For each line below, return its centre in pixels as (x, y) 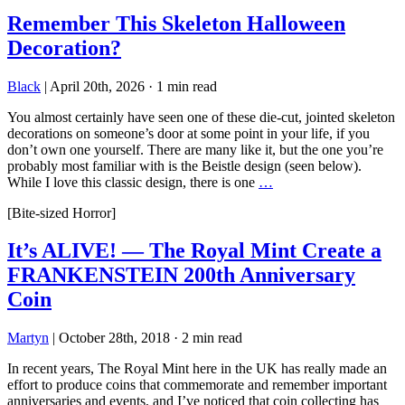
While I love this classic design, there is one (133, 182)
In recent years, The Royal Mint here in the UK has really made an (197, 369)
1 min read (187, 86)
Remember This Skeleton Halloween (176, 23)
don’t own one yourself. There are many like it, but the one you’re (195, 149)
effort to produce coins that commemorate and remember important (197, 385)
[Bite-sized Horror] (61, 212)
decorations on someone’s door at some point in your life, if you (188, 133)
